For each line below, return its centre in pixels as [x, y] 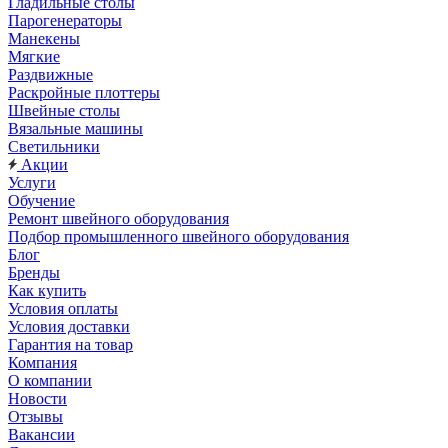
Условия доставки [69, 326]
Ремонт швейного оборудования [118, 218]
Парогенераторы [65, 20]
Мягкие [34, 56]
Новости [37, 398]
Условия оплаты [63, 308]
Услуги [32, 182]
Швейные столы [64, 110]
